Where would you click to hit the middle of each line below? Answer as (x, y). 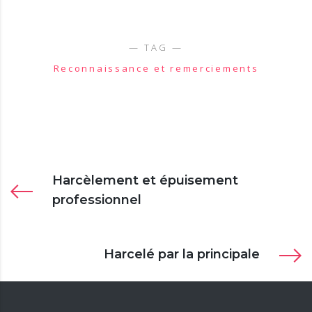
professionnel (97, 200)
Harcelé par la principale (182, 254)
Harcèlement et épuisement (145, 180)
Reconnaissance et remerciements (156, 68)
